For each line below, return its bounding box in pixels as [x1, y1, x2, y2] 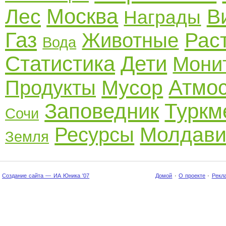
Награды [124, 7, 201, 28]
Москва [46, 5, 119, 28]
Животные [82, 29, 179, 51]
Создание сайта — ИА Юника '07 [2, 172, 90, 179]
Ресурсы [54, 124, 135, 146]
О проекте [178, 172, 206, 179]
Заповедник [44, 99, 159, 123]
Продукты [5, 77, 96, 99]
